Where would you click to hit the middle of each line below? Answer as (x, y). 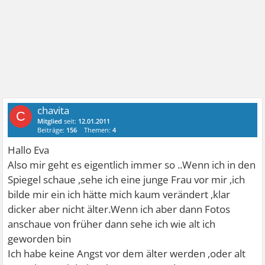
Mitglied (50, 121)
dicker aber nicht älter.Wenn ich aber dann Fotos (119, 209)
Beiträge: (52, 130)
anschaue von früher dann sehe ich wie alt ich (112, 224)
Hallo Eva (29, 150)
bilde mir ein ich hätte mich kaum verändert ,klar (119, 194)
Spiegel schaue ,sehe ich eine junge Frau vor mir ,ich (127, 179)
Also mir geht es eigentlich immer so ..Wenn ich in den (132, 164)
